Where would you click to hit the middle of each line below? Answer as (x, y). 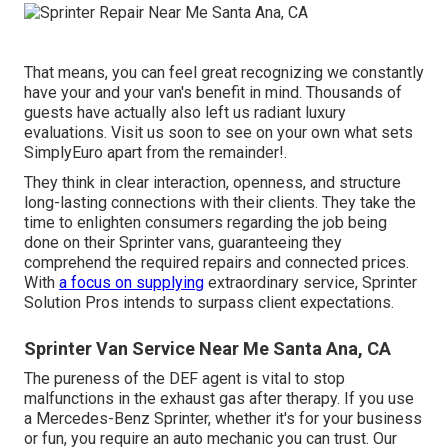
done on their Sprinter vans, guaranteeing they (183, 242)
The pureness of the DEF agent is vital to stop (184, 378)
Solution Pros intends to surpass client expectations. (209, 302)
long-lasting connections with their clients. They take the (220, 202)
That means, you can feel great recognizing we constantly (224, 72)
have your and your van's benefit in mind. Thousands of (213, 92)
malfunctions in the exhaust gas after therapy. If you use (219, 398)
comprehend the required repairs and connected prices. (216, 262)
